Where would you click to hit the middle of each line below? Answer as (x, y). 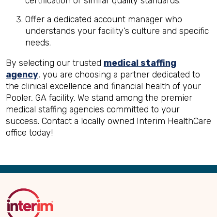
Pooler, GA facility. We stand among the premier (99, 98)
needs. (38, 43)
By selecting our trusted (55, 63)
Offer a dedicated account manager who (104, 19)
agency (22, 75)
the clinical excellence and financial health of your (103, 86)
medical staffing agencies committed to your (93, 109)
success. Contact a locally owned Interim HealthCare (108, 121)
